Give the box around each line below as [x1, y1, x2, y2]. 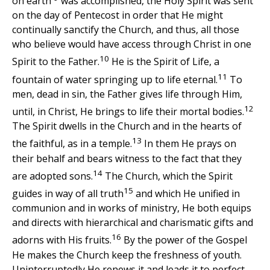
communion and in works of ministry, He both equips [12, 201, 251, 215]
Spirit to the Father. [12, 55, 99, 69]
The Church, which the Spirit [102, 169, 233, 183]
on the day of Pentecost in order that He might [12, 8, 223, 22]
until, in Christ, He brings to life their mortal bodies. [12, 105, 244, 119]
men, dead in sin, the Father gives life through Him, [12, 87, 242, 101]
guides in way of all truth [12, 187, 124, 201]
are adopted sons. [12, 169, 93, 183]
